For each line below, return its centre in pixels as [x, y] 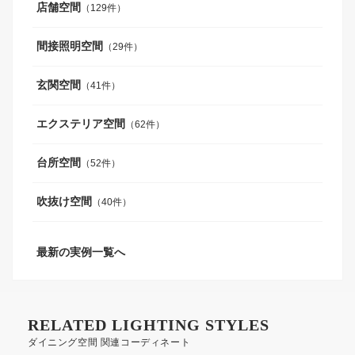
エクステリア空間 [81, 124]
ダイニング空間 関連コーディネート [109, 342]
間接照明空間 [70, 46]
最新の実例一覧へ [81, 252]
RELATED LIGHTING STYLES [149, 325]
